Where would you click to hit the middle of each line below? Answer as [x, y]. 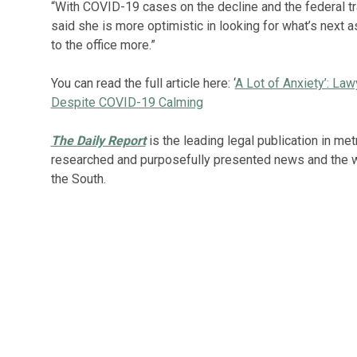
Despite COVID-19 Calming [127, 102]
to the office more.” [103, 45]
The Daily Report [98, 141]
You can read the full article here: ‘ [143, 83]
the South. [78, 179]
